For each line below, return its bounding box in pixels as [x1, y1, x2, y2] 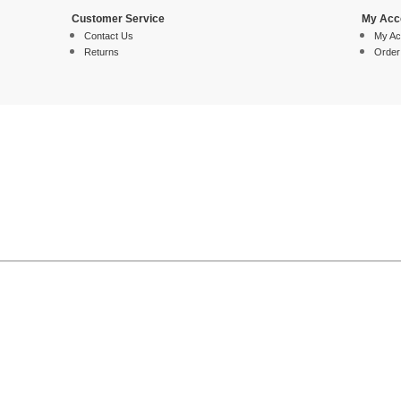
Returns [83, 47, 119, 57]
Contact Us [83, 30, 133, 41]
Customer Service [71, 13, 165, 25]
